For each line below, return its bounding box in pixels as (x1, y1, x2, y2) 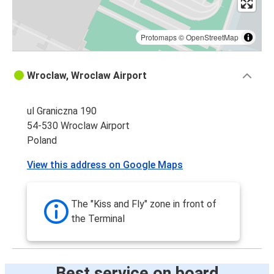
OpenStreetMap (186, 32, 239, 43)
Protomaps (141, 32, 177, 43)
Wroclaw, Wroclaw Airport (27, 70, 147, 82)
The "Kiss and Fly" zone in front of (71, 198, 217, 210)
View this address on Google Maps (27, 159, 183, 171)
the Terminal (71, 213, 125, 225)
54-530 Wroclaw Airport (27, 120, 130, 132)
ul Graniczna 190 (27, 105, 97, 117)
